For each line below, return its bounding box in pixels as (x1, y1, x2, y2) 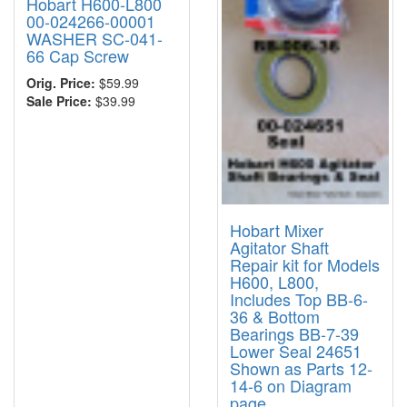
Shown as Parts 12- (230, 355, 372, 380)
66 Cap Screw (26, 44, 129, 68)
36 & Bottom (230, 303, 320, 328)
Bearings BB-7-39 (230, 321, 359, 345)
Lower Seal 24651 (230, 338, 362, 362)
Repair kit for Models (230, 252, 380, 276)
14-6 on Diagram (230, 372, 352, 397)
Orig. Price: (26, 74, 95, 93)
